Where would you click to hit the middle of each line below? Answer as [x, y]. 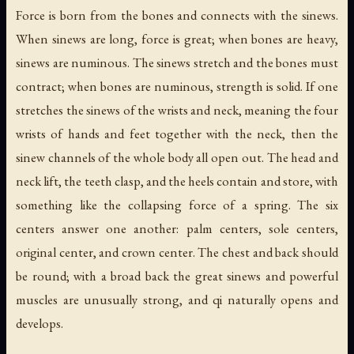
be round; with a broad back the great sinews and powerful [177, 275]
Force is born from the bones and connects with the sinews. [177, 15]
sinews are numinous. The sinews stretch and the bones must [177, 62]
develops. [40, 323]
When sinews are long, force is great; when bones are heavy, [177, 38]
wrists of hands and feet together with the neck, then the [177, 133]
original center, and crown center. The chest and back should [177, 252]
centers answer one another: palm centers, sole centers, [177, 228]
